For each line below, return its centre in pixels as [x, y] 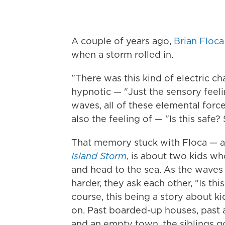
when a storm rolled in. [122, 54]
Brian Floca [199, 41]
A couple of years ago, [123, 41]
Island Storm [99, 156]
